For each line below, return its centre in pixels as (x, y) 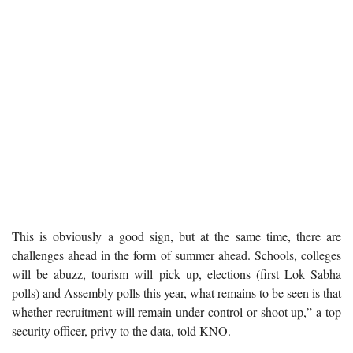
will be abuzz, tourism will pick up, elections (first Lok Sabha (176, 273)
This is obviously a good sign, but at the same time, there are (176, 236)
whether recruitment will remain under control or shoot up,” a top (176, 311)
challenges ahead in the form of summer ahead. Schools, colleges (176, 255)
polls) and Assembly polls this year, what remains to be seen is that (176, 292)
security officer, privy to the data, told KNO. (121, 330)
